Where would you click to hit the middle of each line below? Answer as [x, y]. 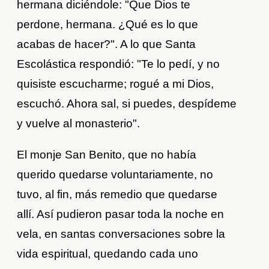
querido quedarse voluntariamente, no [115, 175]
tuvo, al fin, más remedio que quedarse [117, 195]
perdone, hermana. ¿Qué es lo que [108, 25]
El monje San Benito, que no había [107, 155]
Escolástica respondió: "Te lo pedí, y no [119, 64]
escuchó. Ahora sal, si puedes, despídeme [127, 104]
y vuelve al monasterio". [79, 124]
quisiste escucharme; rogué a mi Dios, [116, 84]
